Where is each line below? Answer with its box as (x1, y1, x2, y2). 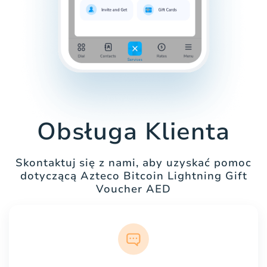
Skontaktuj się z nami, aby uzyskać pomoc (15, 156, 252, 170)
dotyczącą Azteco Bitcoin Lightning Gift (20, 169, 247, 184)
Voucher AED (96, 182, 171, 197)
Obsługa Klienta (37, 116, 230, 148)
